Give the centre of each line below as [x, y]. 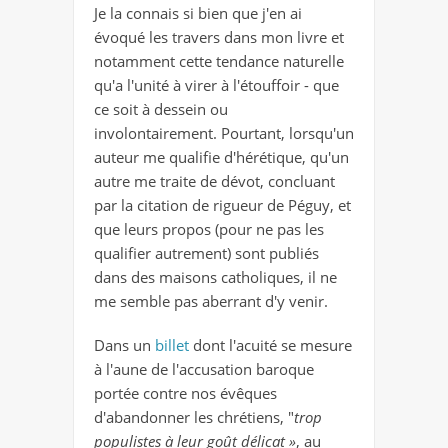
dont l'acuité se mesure [272, 345]
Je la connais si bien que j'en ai [198, 13]
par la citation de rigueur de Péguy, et [222, 205]
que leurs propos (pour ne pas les [209, 229]
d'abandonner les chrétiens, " [194, 417]
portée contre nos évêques [185, 393]
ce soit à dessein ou [161, 109]
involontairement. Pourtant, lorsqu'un [224, 133]
